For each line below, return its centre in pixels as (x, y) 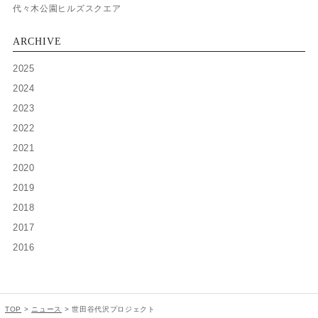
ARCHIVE (37, 41)
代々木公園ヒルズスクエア (67, 8)
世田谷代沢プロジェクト (114, 309)
